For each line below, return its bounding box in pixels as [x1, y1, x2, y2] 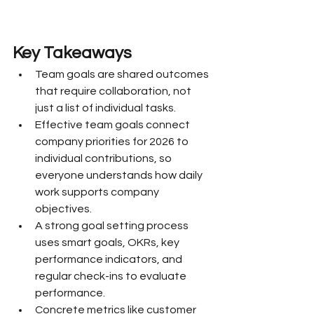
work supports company [35, 186, 161, 198]
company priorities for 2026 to [35, 135, 191, 147]
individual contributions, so [35, 152, 174, 164]
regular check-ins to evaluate [35, 270, 189, 282]
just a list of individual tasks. [35, 102, 176, 114]
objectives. [35, 203, 92, 214]
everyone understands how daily [35, 169, 205, 181]
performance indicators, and [35, 253, 184, 265]
